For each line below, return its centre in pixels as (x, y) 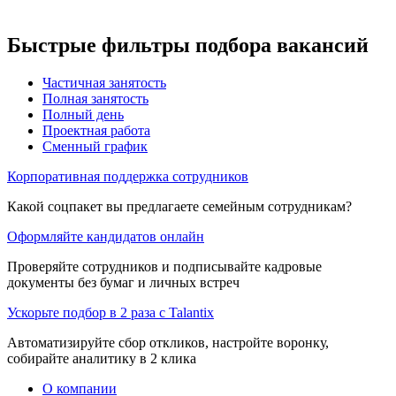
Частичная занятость (104, 82)
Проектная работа (96, 130)
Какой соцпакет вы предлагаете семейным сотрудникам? (179, 206)
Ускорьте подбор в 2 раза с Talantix (110, 312)
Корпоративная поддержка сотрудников (128, 176)
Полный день (83, 114)
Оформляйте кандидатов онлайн (106, 236)
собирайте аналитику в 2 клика (102, 358)
